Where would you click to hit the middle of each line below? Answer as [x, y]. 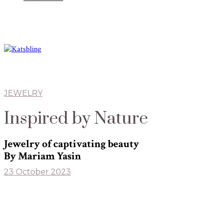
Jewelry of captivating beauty [72, 144]
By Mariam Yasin [43, 156]
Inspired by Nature [76, 119]
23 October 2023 [37, 172]
